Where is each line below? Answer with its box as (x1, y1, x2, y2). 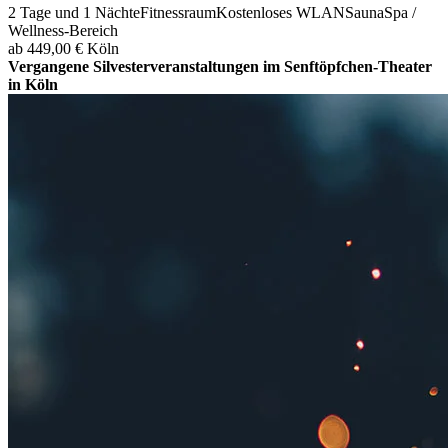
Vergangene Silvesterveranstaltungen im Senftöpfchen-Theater (8, 58, 432, 76)
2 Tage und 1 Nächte (8, 4, 140, 22)
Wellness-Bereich (8, 22, 118, 40)
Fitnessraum (140, 4, 216, 22)
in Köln (8, 76, 58, 94)
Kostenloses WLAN (216, 4, 345, 22)
